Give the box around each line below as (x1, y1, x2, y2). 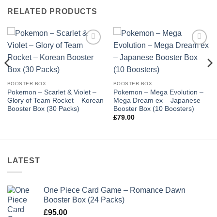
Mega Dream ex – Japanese (113, 96, 201, 104)
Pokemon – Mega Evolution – (113, 88, 203, 96)
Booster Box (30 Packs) (7, 105, 79, 112)
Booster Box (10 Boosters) (113, 105, 194, 112)
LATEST (7, 156, 40, 165)
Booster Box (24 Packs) (44, 196, 124, 204)
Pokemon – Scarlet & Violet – (7, 88, 96, 96)
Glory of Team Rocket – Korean (7, 96, 104, 104)
